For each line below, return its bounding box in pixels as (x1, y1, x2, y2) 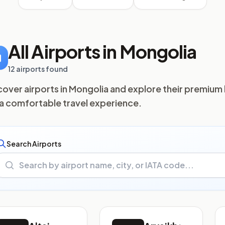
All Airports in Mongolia (8, 40, 197, 63)
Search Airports (7, 139, 61, 148)
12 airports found (8, 64, 68, 73)
